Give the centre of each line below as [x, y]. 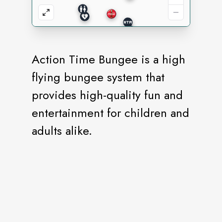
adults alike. [62, 131]
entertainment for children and [111, 113]
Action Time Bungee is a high [109, 59]
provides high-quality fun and [107, 95]
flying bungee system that [98, 77]
